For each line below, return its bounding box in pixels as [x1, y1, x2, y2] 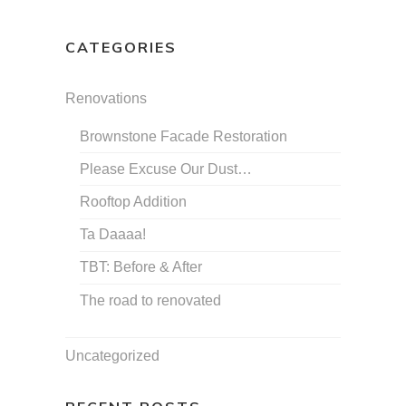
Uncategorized [65, 347, 159, 363]
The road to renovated [80, 292, 221, 308]
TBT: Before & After [80, 259, 202, 275]
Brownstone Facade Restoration [80, 128, 287, 144]
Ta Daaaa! [80, 227, 146, 243]
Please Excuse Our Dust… [80, 160, 252, 177]
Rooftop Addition [80, 194, 187, 210]
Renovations [65, 91, 147, 107]
